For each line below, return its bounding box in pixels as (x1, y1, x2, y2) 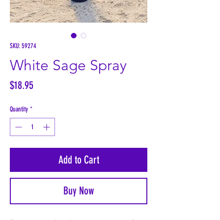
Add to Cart (58, 153, 99, 167)
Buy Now (63, 184, 94, 198)
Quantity (10, 105, 28, 114)
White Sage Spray (10, 56, 127, 75)
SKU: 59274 (10, 42, 36, 51)
